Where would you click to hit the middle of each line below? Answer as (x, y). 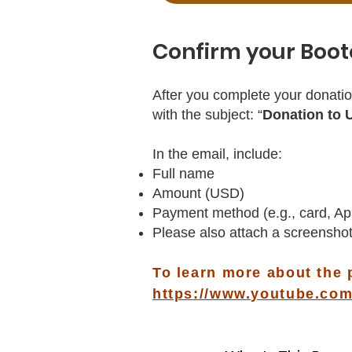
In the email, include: (217, 154)
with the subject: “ (207, 115)
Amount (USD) (198, 193)
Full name (183, 174)
